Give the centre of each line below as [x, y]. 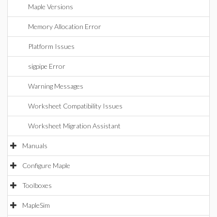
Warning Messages [56, 86]
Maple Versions [51, 7]
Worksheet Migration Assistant [74, 126]
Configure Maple [46, 165]
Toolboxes [37, 185]
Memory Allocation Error [65, 26]
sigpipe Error [47, 66]
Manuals [35, 146]
